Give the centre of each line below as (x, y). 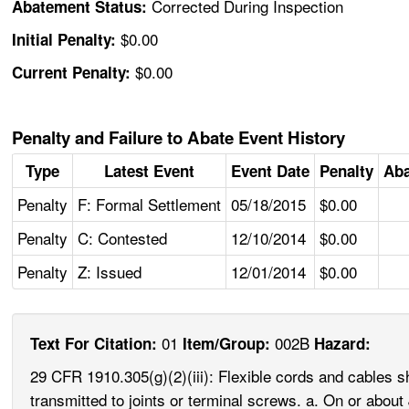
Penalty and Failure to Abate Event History (179, 138)
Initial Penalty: (67, 40)
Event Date (271, 171)
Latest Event (150, 171)
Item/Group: (227, 344)
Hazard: (343, 344)
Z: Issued (110, 272)
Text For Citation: (94, 344)
